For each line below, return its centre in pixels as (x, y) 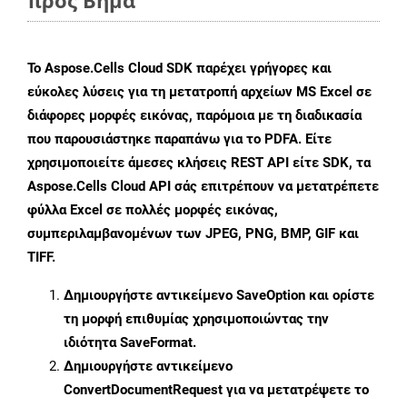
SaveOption (271, 296)
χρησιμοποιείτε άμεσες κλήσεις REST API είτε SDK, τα (199, 163)
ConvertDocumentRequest (143, 390)
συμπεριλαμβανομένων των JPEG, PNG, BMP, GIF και (193, 234)
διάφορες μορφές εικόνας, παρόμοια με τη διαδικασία (194, 116)
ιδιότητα (92, 343)
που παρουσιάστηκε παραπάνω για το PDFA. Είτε (179, 139)
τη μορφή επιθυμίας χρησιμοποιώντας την (196, 319)
